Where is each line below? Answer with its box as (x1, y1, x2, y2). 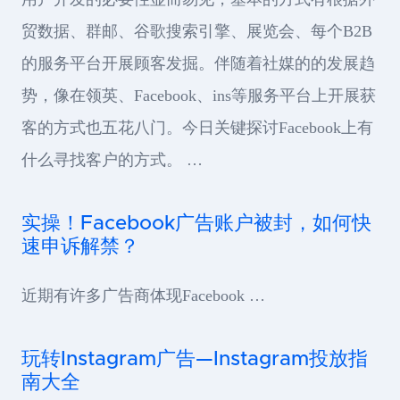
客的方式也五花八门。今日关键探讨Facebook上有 (21, 118, 373, 137)
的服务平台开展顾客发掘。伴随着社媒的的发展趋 (21, 54, 375, 72)
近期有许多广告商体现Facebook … (21, 286, 265, 304)
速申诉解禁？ (21, 236, 139, 257)
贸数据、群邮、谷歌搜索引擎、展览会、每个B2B (21, 21, 372, 40)
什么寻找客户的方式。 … (21, 150, 203, 169)
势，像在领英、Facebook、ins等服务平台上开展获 (21, 86, 376, 104)
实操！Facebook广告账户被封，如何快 (21, 212, 371, 234)
